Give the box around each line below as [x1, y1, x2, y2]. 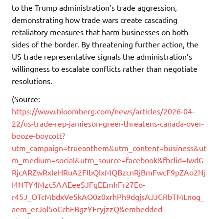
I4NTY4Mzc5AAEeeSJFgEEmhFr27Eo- [12, 179, 145, 190]
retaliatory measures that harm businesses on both [12, 27, 188, 37]
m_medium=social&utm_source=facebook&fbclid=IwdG [12, 155, 204, 165]
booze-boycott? [12, 131, 65, 141]
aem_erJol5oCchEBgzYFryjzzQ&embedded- [12, 204, 165, 214]
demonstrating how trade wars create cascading [12, 15, 177, 25]
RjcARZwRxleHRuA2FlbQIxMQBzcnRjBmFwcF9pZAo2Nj [12, 167, 206, 177]
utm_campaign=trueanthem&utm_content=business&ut [12, 143, 206, 153]
